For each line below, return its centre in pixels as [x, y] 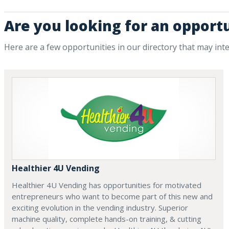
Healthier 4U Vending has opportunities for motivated [107, 185]
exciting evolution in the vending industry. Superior [100, 208]
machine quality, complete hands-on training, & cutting [107, 219]
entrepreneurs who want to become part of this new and [112, 197]
